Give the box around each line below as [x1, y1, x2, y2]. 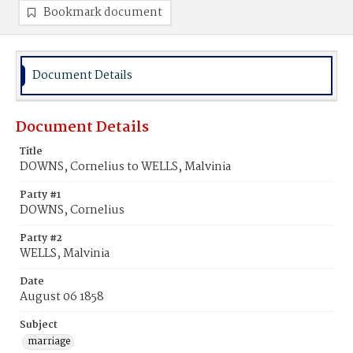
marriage [28, 333, 71, 350]
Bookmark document [43, 3, 162, 22]
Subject [20, 317, 58, 333]
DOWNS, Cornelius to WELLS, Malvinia [20, 158, 231, 176]
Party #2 [20, 230, 62, 247]
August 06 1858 [20, 288, 104, 307]
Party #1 [20, 187, 61, 203]
